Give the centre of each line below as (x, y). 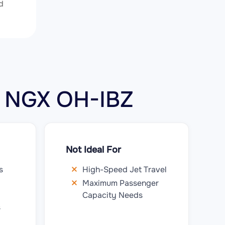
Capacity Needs (113, 195)
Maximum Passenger (121, 183)
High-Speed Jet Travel (125, 170)
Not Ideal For (93, 150)
